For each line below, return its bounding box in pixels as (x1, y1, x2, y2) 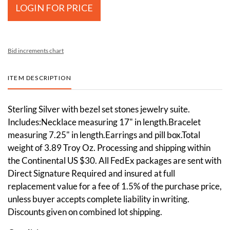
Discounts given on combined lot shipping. (8, 206, 162, 217)
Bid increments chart (8, 46, 64, 54)
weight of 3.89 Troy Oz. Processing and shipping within (8, 142, 210, 153)
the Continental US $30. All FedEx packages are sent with (8, 155, 221, 166)
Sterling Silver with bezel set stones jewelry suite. (8, 103, 190, 114)
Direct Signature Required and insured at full (8, 167, 175, 179)
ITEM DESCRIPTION (8, 73, 72, 82)
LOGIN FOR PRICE (15, 2, 93, 13)
